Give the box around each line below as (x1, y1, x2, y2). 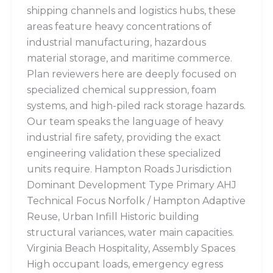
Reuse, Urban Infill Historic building (27, 211, 199, 223)
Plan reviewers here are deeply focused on (27, 68, 236, 80)
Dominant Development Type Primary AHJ (27, 179, 236, 191)
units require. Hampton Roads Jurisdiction (27, 163, 232, 175)
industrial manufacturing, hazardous (27, 37, 206, 49)
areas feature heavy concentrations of (27, 21, 211, 33)
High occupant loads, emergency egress (27, 258, 223, 271)
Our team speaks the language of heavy (27, 116, 224, 128)
